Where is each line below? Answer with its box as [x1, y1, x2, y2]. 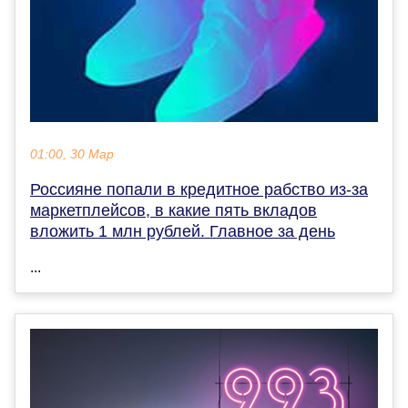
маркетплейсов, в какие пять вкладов [30, 201, 317, 220]
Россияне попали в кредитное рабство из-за [30, 180, 368, 199]
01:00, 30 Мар [30, 148, 114, 162]
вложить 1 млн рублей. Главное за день [30, 222, 335, 241]
